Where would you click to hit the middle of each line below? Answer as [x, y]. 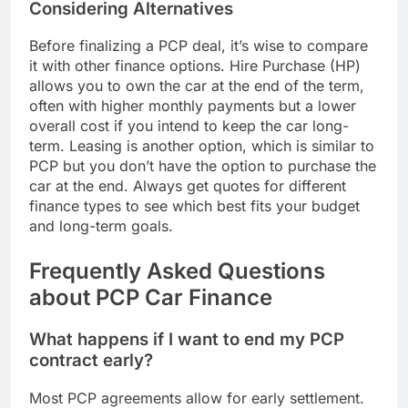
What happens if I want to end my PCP [187, 340]
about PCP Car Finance [151, 298]
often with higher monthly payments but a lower [193, 106]
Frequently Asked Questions [177, 271]
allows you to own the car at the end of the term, [197, 86]
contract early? [91, 361]
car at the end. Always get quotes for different [188, 186]
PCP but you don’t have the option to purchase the [203, 166]
